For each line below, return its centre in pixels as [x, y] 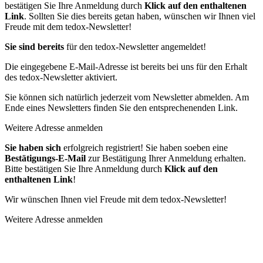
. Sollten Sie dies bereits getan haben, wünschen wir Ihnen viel [140, 16]
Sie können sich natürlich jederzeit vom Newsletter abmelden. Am [127, 97]
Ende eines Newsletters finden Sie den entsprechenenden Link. [121, 107]
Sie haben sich [33, 147]
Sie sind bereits [34, 46]
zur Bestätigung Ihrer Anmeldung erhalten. [166, 158]
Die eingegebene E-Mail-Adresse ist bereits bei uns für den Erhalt [126, 66]
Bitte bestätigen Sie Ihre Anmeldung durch [85, 168]
